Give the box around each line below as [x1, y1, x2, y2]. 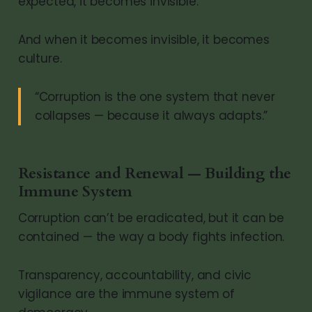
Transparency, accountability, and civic [17, 266, 252, 283]
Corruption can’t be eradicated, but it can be [17, 209, 285, 226]
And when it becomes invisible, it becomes [17, 31, 270, 48]
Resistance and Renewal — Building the [17, 162, 291, 184]
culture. [17, 49, 62, 67]
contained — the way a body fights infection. [17, 228, 285, 245]
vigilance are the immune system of [17, 285, 235, 302]
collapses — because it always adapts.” [34, 107, 268, 124]
